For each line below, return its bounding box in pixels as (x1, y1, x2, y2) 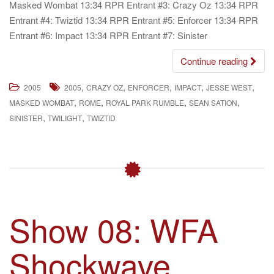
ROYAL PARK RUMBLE (106, 97, 184, 108)
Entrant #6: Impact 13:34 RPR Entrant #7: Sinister (9, 29, 207, 42)
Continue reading (180, 54, 250, 67)
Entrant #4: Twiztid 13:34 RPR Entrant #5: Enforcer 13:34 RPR (9, 13, 258, 26)
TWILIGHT (48, 113, 82, 123)
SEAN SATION (189, 97, 237, 108)
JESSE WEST (206, 82, 252, 92)
